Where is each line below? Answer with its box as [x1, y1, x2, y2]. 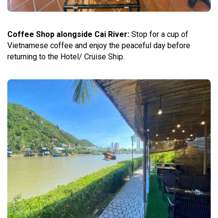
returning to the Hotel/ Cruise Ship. [7, 52, 125, 61]
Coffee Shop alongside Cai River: [7, 30, 129, 39]
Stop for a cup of [129, 30, 188, 39]
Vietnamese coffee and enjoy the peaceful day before [7, 41, 190, 50]
